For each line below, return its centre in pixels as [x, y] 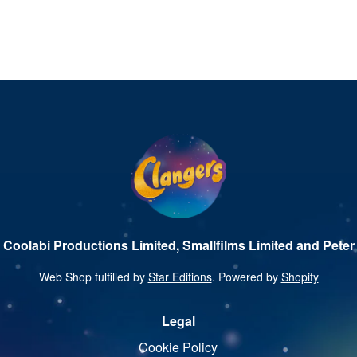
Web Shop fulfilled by [93, 276]
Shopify [300, 276]
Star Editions [180, 276]
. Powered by [246, 276]
